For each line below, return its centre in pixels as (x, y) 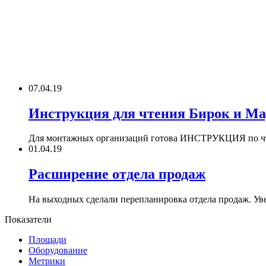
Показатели (28, 220)
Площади (47, 240)
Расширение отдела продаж (117, 174)
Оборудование (58, 251)
